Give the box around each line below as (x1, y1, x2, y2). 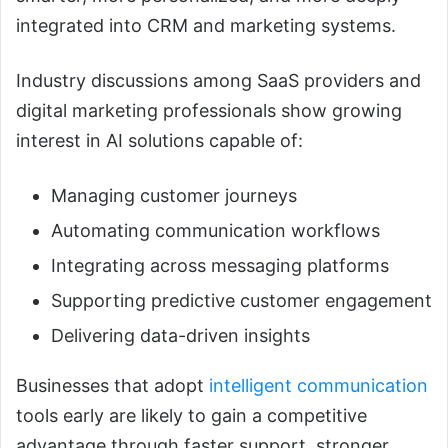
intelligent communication (209, 374, 428, 396)
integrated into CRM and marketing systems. (16, 14, 396, 36)
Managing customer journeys (51, 184, 297, 206)
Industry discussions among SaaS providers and (16, 69, 421, 91)
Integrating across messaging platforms (51, 254, 389, 276)
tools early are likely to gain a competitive (16, 404, 367, 426)
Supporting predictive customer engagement (51, 289, 432, 311)
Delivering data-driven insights (51, 324, 310, 346)
